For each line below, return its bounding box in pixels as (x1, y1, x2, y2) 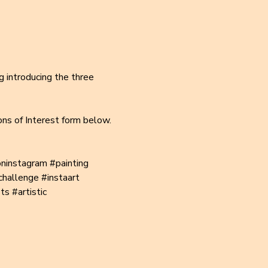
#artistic (11, 185, 47, 199)
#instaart (41, 171, 80, 184)
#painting (49, 157, 89, 170)
